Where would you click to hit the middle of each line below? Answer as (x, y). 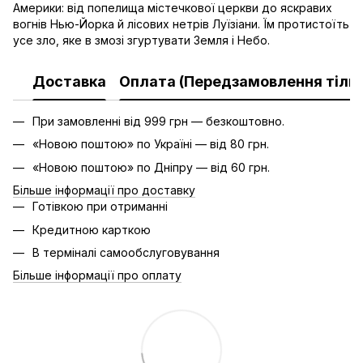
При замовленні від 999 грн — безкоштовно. (158, 121)
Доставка (69, 81)
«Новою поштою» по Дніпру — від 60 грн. (151, 167)
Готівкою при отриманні (100, 207)
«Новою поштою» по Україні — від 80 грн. (151, 144)
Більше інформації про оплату (97, 275)
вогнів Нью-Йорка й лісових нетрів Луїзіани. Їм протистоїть (181, 24)
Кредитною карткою (92, 229)
